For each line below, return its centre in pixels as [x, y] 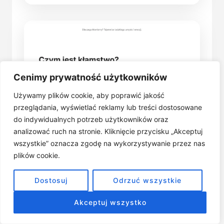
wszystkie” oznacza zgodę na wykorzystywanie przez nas [109, 143]
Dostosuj [51, 180]
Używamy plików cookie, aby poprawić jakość [89, 95]
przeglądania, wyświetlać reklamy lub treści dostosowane [108, 107]
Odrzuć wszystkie [147, 180]
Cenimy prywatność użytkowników [90, 77]
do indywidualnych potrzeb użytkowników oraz [91, 119]
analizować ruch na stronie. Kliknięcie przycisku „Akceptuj [108, 131]
